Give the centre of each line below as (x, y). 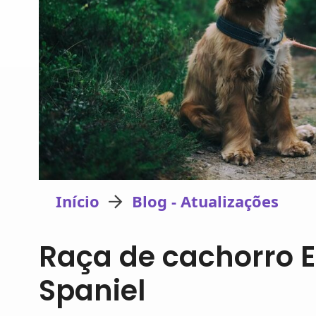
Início (78, 201)
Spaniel (92, 290)
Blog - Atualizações (205, 201)
